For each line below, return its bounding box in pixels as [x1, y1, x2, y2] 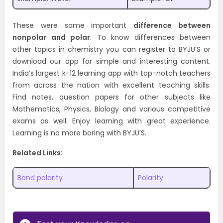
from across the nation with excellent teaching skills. [12, 80, 211, 90]
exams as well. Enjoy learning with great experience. [12, 116, 211, 126]
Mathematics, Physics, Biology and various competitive [12, 104, 211, 114]
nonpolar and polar [12, 32, 90, 42]
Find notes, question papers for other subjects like [12, 92, 211, 102]
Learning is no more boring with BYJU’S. [12, 128, 146, 138]
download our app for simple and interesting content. [12, 56, 211, 66]
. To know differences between [90, 32, 211, 42]
